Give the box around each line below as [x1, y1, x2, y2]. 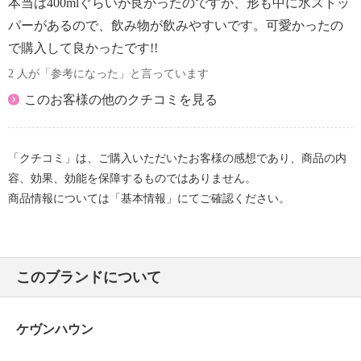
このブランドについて [16, 268, 161, 285]
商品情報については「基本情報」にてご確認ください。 [8, 192, 290, 205]
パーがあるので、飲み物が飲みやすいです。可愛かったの [8, 18, 343, 32]
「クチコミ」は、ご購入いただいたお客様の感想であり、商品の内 [8, 151, 346, 164]
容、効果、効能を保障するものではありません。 [8, 172, 256, 185]
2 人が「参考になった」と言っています [8, 67, 209, 80]
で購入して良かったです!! [8, 40, 158, 55]
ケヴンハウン [16, 322, 93, 336]
